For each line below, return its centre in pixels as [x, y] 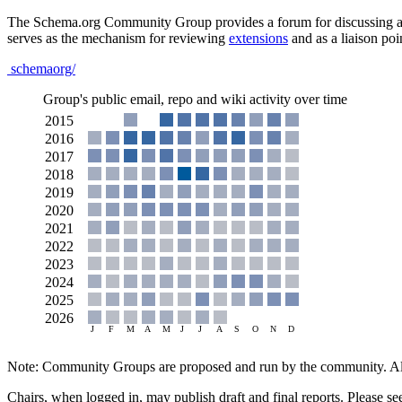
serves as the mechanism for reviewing [118, 38]
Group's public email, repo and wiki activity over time [195, 99]
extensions [258, 38]
